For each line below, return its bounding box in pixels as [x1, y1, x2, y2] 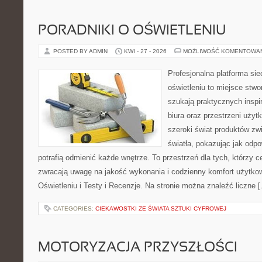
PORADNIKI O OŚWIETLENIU [38, 25, 226, 37]
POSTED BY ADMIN [53, 48, 109, 54]
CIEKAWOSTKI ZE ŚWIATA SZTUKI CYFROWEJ [95, 205, 226, 212]
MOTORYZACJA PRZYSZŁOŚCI [38, 242, 237, 254]
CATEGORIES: [53, 205, 95, 212]
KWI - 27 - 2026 [124, 48, 167, 54]
